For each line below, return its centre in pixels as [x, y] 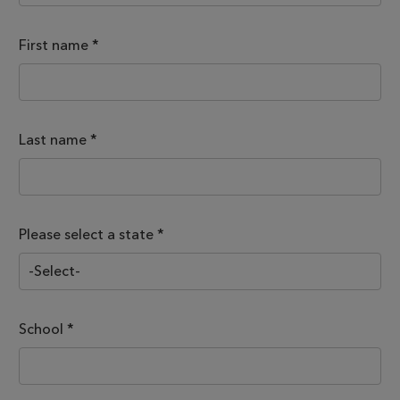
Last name [53, 139]
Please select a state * [92, 234]
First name [54, 45]
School [41, 329]
